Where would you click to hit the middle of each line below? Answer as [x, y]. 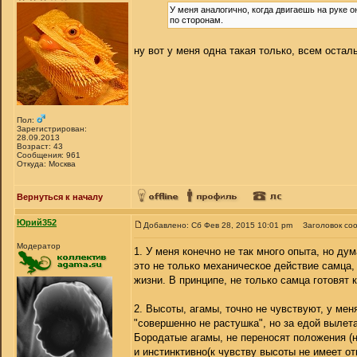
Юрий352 [37, 222]
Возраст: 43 [40, 146]
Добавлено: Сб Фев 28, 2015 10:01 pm [218, 225]
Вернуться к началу [60, 197]
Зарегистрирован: [52, 129]
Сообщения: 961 [49, 155]
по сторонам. [197, 20]
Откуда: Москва [46, 164]
